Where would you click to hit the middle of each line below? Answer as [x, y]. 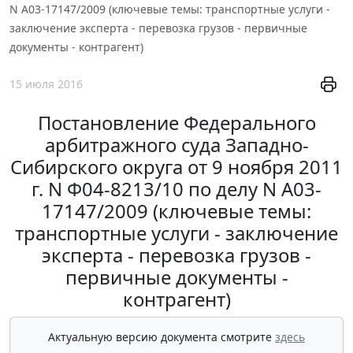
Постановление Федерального [176, 123]
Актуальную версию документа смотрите [162, 337]
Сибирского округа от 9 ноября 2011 [176, 167]
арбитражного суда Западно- [176, 145]
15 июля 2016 [46, 84]
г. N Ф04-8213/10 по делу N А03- [176, 189]
